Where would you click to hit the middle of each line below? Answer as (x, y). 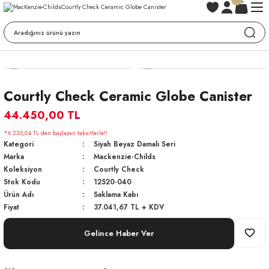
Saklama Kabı (116, 194)
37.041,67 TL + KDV (128, 207)
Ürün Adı (19, 194)
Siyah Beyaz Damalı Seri (134, 144)
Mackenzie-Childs (124, 156)
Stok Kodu (22, 182)
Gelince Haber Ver (119, 233)
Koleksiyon (23, 169)
